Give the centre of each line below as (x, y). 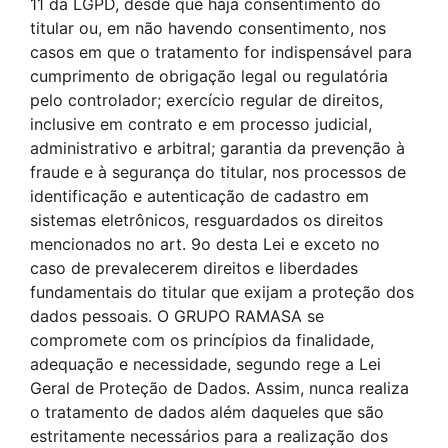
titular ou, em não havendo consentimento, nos (208, 28)
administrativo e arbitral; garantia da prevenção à (217, 148)
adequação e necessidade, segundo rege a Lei (205, 364)
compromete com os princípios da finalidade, (202, 340)
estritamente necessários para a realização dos (209, 436)
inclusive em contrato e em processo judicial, (201, 124)
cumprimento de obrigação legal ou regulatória (209, 76)
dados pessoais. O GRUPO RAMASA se (177, 316)
